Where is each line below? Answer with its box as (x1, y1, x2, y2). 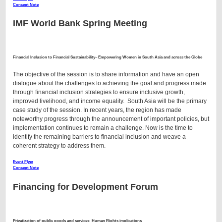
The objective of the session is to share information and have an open (13, 70, 199, 78)
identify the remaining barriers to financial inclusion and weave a (13, 133, 186, 140)
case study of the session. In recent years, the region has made (13, 106, 181, 113)
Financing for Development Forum (13, 182, 158, 192)
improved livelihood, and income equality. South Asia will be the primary (13, 97, 207, 105)
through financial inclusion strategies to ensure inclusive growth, (13, 88, 185, 96)
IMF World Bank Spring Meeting (13, 18, 147, 29)
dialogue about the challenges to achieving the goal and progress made (13, 79, 206, 87)
